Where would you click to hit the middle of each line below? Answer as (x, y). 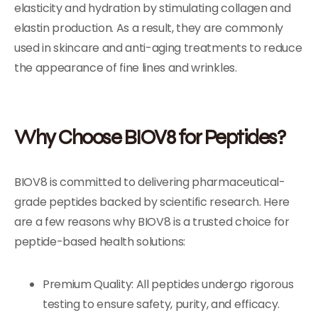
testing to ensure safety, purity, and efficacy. (161, 304)
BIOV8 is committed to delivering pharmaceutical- (150, 182)
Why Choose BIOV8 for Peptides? (149, 137)
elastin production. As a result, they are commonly (149, 28)
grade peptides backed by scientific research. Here (152, 202)
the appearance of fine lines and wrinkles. (126, 68)
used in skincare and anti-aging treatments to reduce (158, 48)
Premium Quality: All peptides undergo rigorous (168, 284)
